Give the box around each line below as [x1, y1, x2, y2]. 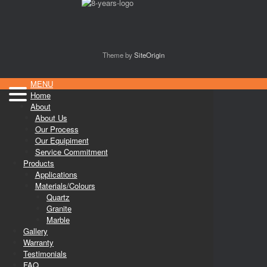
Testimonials [23, 248, 67, 260]
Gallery [23, 225, 48, 237]
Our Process [35, 123, 79, 135]
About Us [35, 112, 67, 124]
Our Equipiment [35, 135, 89, 147]
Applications [35, 169, 77, 181]
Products [23, 157, 54, 169]
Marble [46, 214, 70, 226]
